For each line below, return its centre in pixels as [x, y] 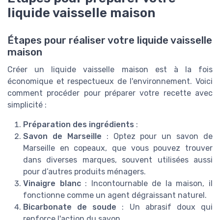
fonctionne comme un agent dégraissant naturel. [115, 195]
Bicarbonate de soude [70, 207]
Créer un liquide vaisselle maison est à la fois [110, 70]
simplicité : [27, 105]
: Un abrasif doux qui [165, 207]
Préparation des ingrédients [79, 125]
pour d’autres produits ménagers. [84, 172]
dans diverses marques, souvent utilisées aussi [118, 160]
